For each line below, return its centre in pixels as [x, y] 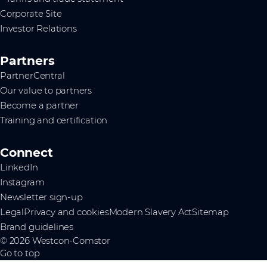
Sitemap [210, 212]
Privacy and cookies [66, 212]
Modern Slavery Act [150, 212]
